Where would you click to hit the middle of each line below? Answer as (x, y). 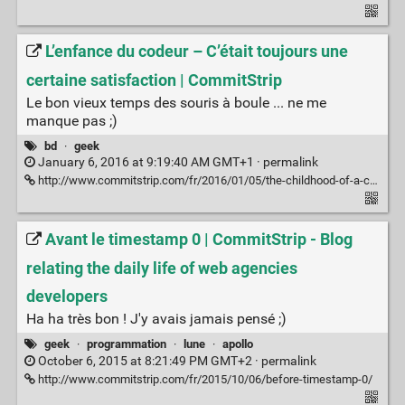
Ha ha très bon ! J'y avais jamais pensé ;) (156, 319)
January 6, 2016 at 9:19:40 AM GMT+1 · (149, 163)
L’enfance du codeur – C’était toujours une (196, 52)
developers (66, 297)
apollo (238, 344)
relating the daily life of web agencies (161, 268)
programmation (126, 344)
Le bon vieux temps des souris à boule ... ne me (176, 102)
